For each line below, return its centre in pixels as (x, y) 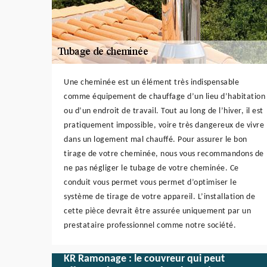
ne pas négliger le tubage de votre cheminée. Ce (151, 168)
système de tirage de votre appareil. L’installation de (159, 197)
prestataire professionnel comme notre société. (150, 225)
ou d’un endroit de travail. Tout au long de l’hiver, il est (164, 111)
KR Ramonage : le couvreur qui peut (144, 259)
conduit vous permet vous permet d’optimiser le (150, 182)
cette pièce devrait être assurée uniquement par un (157, 211)
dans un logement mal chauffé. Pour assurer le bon (156, 139)
